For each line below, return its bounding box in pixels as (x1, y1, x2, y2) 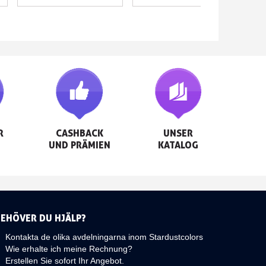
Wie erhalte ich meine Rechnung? (5, 243, 132, 254)
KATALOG (158, 138, 199, 151)
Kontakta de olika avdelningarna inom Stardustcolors (5, 232, 203, 242)
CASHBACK (55, 126, 103, 139)
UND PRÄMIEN (48, 138, 110, 151)
